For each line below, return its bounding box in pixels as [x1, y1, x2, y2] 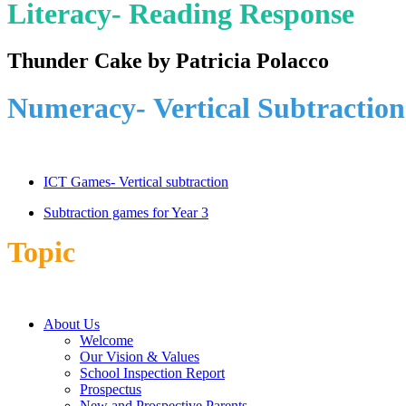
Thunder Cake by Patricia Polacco [7, 48, 329, 72]
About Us [43, 315, 100, 332]
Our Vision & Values [80, 348, 199, 364]
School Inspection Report [80, 364, 225, 381]
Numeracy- [7, 91, 153, 124]
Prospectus [80, 381, 141, 397]
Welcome [80, 332, 133, 348]
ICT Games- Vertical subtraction [43, 173, 228, 189]
